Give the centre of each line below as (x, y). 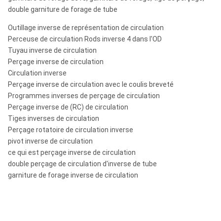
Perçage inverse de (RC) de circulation (68, 107)
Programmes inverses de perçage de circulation (84, 96)
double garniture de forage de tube (63, 9)
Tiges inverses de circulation (54, 118)
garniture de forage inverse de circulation (73, 175)
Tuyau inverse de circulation (52, 50)
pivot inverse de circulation (50, 141)
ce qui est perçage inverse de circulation (72, 152)
